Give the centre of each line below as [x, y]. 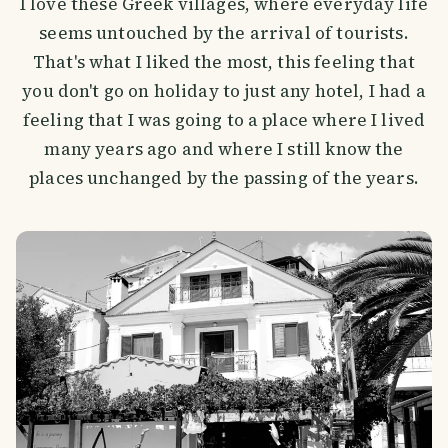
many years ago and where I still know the [224, 149]
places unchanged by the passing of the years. [224, 178]
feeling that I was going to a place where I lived [224, 120]
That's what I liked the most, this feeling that [224, 62]
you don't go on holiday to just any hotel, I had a [224, 91]
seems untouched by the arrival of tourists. [224, 33]
